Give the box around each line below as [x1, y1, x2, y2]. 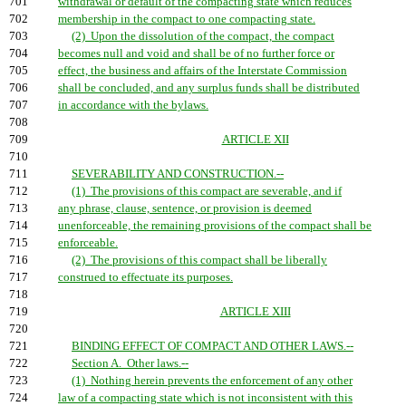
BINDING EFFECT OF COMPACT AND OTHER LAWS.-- [72, 340, 353, 353]
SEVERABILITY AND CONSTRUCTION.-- [72, 168, 284, 180]
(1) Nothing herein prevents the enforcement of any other [72, 374, 353, 387]
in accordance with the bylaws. [58, 99, 208, 111]
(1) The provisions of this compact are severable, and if [72, 185, 342, 198]
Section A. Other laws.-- [72, 357, 188, 370]
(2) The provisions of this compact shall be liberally [72, 254, 327, 266]
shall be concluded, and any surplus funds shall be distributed [58, 82, 360, 94]
